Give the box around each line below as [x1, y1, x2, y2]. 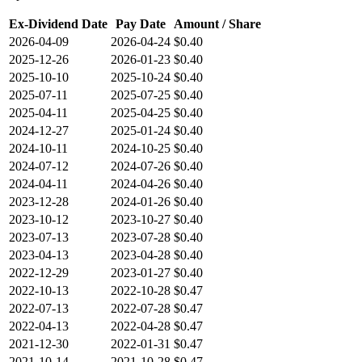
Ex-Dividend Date [9, 17, 107, 32]
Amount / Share [174, 17, 261, 32]
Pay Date [116, 17, 166, 32]
